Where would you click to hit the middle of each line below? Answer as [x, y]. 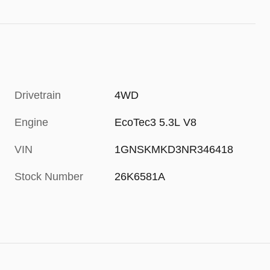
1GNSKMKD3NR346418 [174, 150]
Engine [31, 123]
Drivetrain [38, 96]
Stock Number [49, 177]
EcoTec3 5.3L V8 [156, 123]
